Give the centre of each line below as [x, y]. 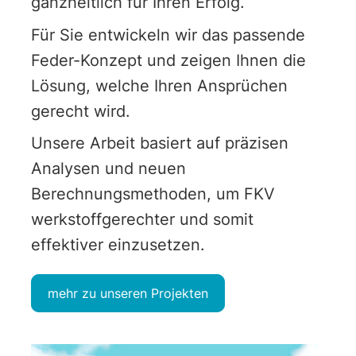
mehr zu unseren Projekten [128, 294]
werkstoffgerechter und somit [142, 220]
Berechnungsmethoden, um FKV [153, 194]
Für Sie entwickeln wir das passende [168, 35]
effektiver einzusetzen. [118, 245]
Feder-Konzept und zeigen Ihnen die [168, 60]
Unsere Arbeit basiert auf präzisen [159, 143]
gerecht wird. [80, 111]
